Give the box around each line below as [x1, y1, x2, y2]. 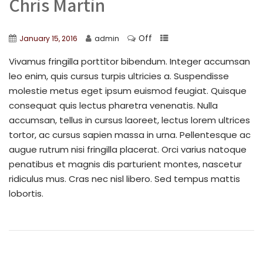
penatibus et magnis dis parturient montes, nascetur [9, 157, 242, 170]
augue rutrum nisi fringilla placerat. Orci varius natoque [9, 143, 247, 156]
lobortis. [9, 187, 43, 200]
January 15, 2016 [19, 33, 77, 43]
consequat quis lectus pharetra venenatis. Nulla [9, 99, 218, 112]
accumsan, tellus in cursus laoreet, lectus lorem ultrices [9, 113, 250, 126]
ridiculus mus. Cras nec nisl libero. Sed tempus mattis [9, 172, 240, 185]
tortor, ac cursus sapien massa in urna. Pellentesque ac [9, 128, 251, 141]
